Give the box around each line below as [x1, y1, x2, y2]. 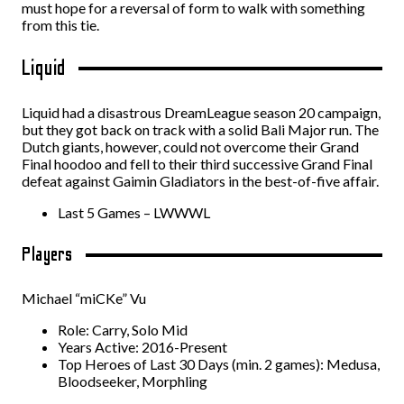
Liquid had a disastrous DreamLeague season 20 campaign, [22, 104, 381, 121]
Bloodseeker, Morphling [58, 372, 207, 390]
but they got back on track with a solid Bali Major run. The [22, 121, 379, 138]
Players [22, 243, 73, 266]
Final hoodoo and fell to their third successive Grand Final [22, 155, 372, 172]
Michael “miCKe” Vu [22, 289, 146, 307]
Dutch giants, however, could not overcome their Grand [22, 138, 359, 155]
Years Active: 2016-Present [58, 338, 227, 355]
